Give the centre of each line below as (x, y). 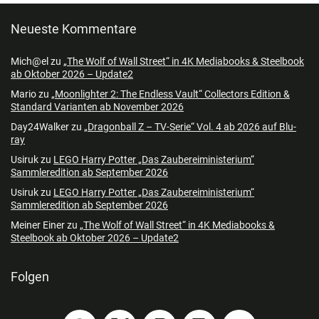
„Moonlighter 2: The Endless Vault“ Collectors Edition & (171, 94)
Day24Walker (40, 126)
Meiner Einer (38, 225)
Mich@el (30, 61)
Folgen (30, 276)
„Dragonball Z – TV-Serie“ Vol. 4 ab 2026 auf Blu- (190, 126)
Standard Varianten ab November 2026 (97, 106)
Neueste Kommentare (74, 28)
